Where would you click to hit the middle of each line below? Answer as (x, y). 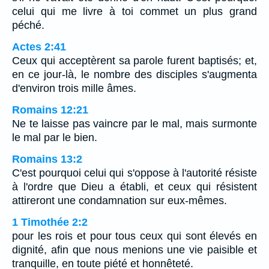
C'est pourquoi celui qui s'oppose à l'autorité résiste (134, 173)
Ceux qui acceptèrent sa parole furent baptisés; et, (134, 61)
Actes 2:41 (39, 47)
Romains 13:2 (47, 159)
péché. (28, 26)
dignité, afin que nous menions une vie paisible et (134, 250)
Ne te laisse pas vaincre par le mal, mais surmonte (134, 124)
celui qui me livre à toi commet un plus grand (134, 12)
